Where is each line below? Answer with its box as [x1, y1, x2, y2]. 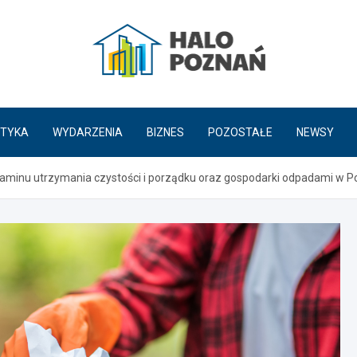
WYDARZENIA [53, 125, 123, 139]
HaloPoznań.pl [92, 82, 273, 117]
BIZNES [147, 125, 184, 139]
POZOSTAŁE [208, 125, 273, 139]
